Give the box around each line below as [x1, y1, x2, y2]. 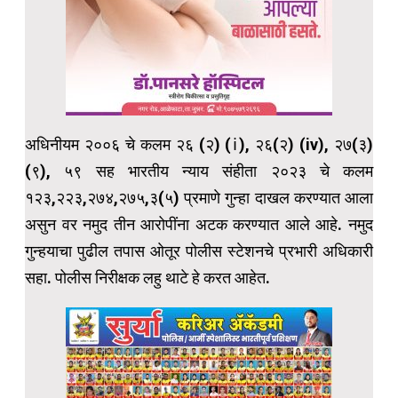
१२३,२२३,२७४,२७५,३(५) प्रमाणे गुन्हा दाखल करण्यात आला [25, 188, 373, 208]
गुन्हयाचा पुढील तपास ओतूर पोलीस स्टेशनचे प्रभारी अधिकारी [25, 242, 373, 261]
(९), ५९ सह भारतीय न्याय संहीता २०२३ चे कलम [25, 162, 373, 181]
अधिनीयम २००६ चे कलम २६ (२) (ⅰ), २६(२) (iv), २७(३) [25, 135, 373, 155]
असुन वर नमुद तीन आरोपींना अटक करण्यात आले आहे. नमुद [25, 215, 373, 235]
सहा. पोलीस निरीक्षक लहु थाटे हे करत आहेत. [25, 268, 270, 288]
